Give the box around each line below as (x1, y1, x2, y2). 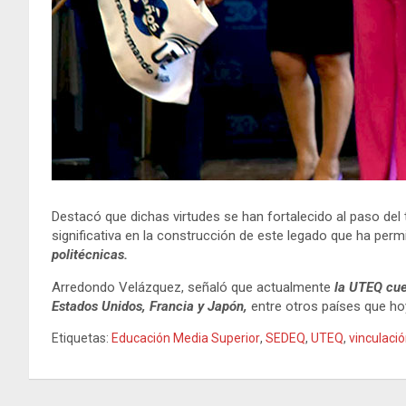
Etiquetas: (52, 330, 109, 345)
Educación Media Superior (111, 330, 260, 345)
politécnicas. (52, 246, 128, 263)
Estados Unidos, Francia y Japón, (52, 297, 247, 314)
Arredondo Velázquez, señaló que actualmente (52, 278, 334, 295)
